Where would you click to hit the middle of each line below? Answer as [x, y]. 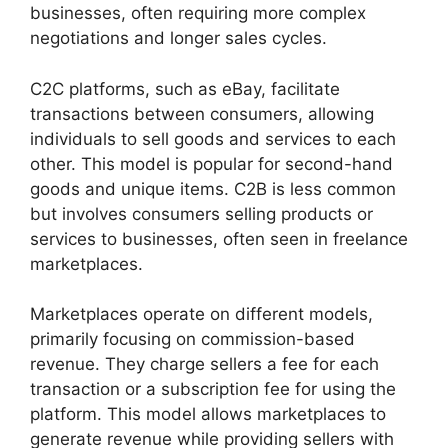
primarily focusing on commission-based [192, 339]
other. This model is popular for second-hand [211, 163]
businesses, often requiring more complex [198, 13]
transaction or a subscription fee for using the [213, 389]
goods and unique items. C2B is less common [213, 188]
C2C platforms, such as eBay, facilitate [185, 88]
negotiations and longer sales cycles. [178, 38]
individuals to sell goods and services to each [213, 138]
